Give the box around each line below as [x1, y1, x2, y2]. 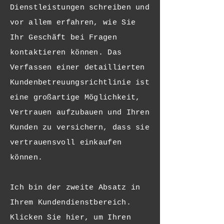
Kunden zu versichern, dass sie [10, 123, 150, 132]
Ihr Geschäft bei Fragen [10, 33, 117, 42]
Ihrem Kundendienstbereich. [10, 198, 131, 207]
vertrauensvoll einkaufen [10, 138, 122, 147]
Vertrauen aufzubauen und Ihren [10, 108, 150, 117]
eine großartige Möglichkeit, [10, 93, 140, 102]
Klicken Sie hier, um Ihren [10, 213, 131, 222]
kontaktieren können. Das [10, 48, 122, 57]
